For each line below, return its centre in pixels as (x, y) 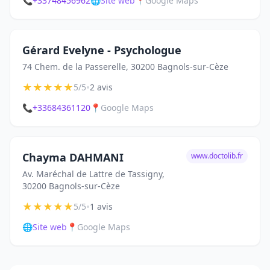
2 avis (101, 87)
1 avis (101, 206)
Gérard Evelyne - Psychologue (102, 50)
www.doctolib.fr (217, 156)
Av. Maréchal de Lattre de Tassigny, (93, 174)
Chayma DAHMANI (73, 157)
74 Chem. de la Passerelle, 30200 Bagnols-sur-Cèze (125, 67)
